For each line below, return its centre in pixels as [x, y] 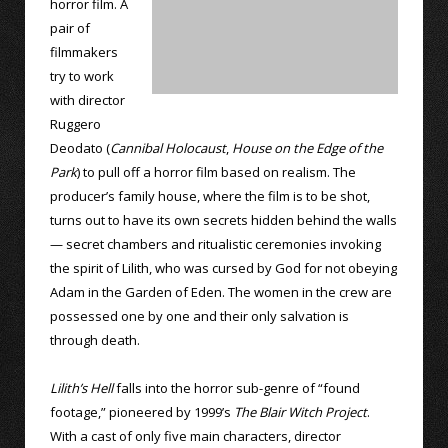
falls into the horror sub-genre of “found [236, 388]
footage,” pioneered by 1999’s [142, 412]
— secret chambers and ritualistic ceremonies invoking [215, 244]
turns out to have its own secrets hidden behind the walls [223, 220]
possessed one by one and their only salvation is [199, 316]
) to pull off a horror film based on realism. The [216, 172]
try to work [82, 76]
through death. [95, 340]
